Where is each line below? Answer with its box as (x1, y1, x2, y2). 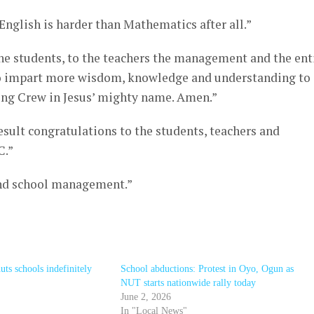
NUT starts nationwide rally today (121, 278, 257, 288)
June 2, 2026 (121, 292, 172, 302)
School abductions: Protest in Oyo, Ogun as (121, 264, 294, 274)
